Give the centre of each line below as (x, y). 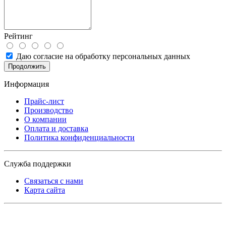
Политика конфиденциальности (79, 137)
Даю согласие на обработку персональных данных (102, 56)
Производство (49, 110)
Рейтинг (18, 36)
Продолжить (27, 66)
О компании (45, 119)
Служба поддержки (38, 163)
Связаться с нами (54, 181)
